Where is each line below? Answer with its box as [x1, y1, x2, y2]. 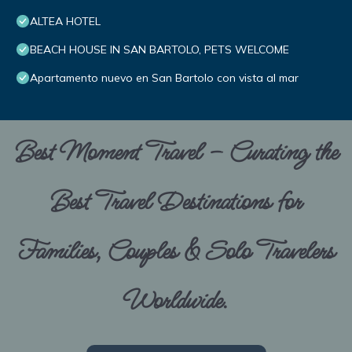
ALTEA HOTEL [30, 14, 101, 29]
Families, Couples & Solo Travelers [17, 233, 335, 271]
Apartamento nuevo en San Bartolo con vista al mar [30, 71, 299, 86]
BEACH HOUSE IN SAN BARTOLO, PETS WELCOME [30, 42, 289, 57]
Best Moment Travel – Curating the [14, 134, 338, 172]
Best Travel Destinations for [50, 184, 302, 222]
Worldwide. [124, 283, 228, 321]
